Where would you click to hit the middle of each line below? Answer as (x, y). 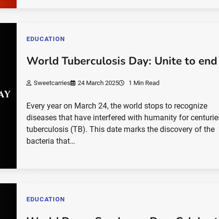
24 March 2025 (99, 83)
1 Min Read (143, 83)
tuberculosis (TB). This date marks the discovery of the (121, 129)
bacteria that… (51, 141)
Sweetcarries (52, 83)
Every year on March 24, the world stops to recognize (117, 106)
